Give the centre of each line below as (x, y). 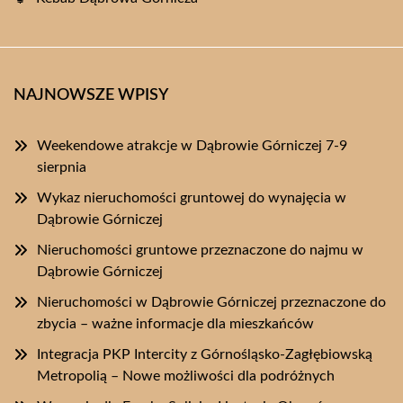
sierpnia (62, 167)
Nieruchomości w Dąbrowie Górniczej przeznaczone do (211, 302)
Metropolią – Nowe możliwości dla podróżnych (186, 376)
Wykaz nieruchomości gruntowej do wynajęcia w (192, 198)
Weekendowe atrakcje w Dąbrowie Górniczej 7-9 (192, 146)
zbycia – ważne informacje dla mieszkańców (175, 324)
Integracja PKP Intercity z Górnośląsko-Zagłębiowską (205, 354)
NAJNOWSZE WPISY (91, 95)
